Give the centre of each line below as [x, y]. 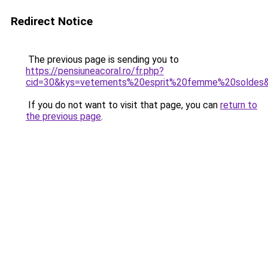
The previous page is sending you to [102, 60]
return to [239, 105]
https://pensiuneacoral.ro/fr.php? [95, 71]
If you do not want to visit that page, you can [123, 105]
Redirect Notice [52, 21]
